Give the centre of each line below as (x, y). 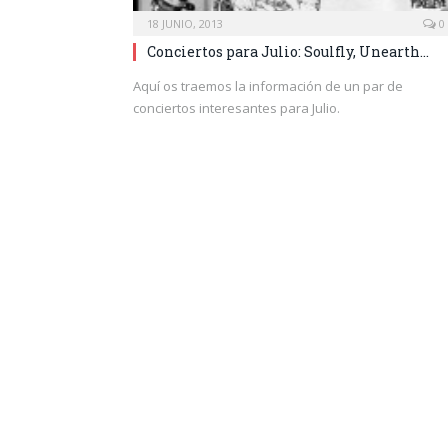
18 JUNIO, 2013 (185, 24)
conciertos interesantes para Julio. (238, 108)
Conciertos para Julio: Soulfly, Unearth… (288, 52)
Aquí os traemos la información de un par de (268, 86)
